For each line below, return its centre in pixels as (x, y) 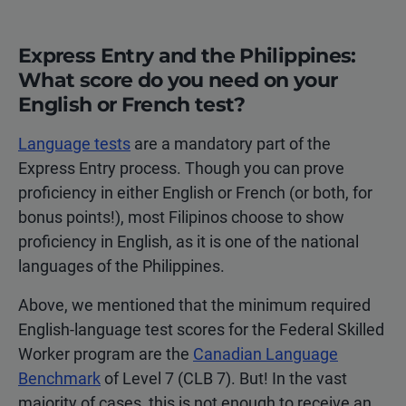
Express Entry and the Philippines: (187, 55)
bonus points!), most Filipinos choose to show (181, 217)
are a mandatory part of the (231, 143)
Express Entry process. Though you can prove (181, 168)
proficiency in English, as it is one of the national (188, 241)
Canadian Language (266, 353)
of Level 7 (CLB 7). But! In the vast (224, 378)
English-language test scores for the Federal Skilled (201, 329)
